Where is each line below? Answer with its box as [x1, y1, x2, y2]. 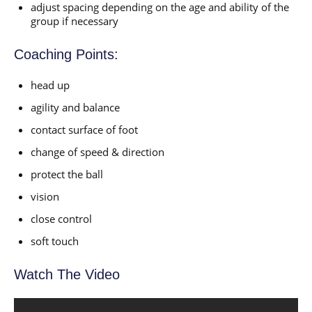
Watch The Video [14, 266, 120, 282]
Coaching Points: [14, 46, 118, 62]
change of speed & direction [31, 144, 164, 159]
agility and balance [31, 100, 120, 114]
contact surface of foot [31, 122, 138, 136]
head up [31, 77, 70, 92]
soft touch [31, 233, 79, 248]
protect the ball [31, 166, 103, 181]
